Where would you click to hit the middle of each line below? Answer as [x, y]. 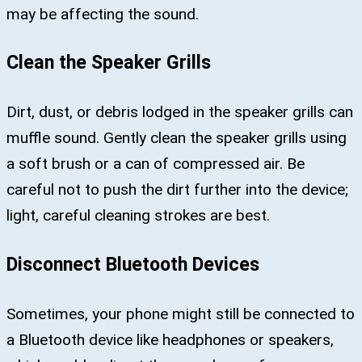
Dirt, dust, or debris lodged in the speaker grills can [180, 112]
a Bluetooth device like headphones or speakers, [170, 340]
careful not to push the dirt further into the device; [177, 190]
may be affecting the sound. [103, 14]
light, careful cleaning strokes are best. [138, 216]
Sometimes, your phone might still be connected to [181, 314]
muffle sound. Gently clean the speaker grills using [177, 138]
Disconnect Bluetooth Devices [133, 265]
